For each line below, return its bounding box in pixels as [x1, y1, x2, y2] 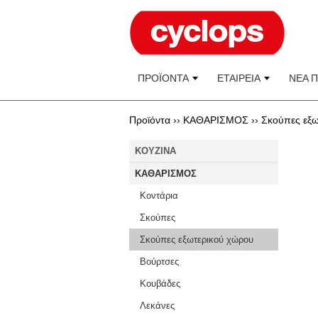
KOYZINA [135, 146, 176, 156]
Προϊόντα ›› [129, 114, 180, 126]
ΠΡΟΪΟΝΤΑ [138, 72, 189, 84]
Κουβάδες [140, 278, 180, 289]
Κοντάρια [140, 190, 178, 201]
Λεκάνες [140, 300, 175, 311]
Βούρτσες [140, 256, 179, 267]
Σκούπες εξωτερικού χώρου [140, 234, 253, 245]
